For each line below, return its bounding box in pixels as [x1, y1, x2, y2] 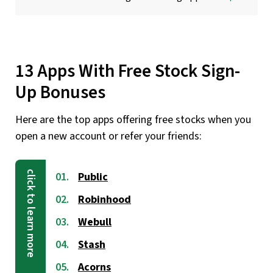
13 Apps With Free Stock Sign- [15, 58, 240, 85]
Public [78, 169, 108, 185]
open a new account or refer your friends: [15, 128, 202, 144]
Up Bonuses [15, 80, 105, 106]
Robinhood [78, 191, 131, 207]
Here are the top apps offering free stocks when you [15, 112, 251, 127]
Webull [78, 214, 112, 230]
